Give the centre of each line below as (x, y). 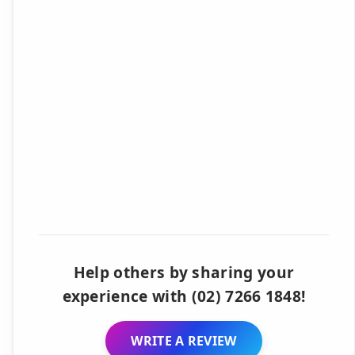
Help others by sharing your (184, 272)
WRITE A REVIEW (184, 340)
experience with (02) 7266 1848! (184, 296)
